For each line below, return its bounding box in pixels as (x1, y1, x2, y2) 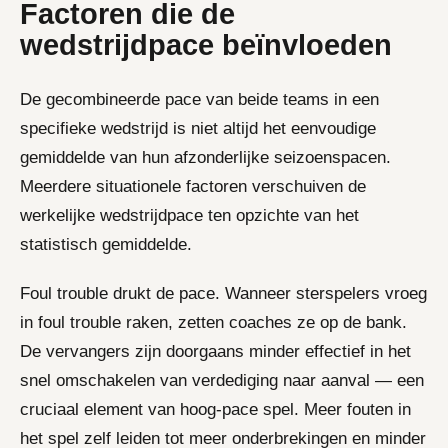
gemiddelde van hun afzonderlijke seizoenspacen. (20, 147, 391, 167)
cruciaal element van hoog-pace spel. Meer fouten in (20, 399, 411, 419)
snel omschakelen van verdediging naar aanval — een (20, 370, 424, 390)
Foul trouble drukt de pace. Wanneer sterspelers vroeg (20, 283, 427, 303)
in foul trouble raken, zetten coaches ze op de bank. (20, 312, 407, 332)
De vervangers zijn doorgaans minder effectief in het (20, 341, 411, 361)
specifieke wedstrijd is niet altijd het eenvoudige (20, 118, 376, 138)
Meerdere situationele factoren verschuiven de (20, 176, 366, 196)
